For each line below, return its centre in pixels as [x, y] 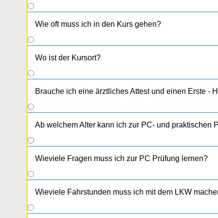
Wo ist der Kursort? [68, 58]
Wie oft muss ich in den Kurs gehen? [98, 24]
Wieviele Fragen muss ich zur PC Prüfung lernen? [121, 159]
